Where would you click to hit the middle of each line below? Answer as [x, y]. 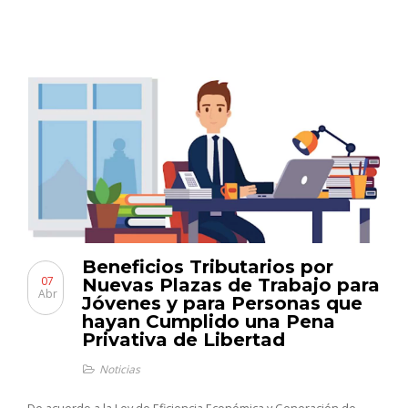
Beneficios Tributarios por [208, 267]
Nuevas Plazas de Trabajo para [231, 285]
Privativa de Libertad [184, 340]
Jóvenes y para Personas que [222, 303]
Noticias [120, 369]
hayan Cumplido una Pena [209, 321]
